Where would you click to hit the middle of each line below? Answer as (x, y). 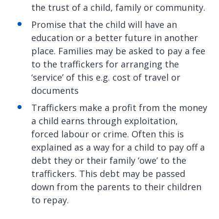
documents (55, 91)
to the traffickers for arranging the (105, 64)
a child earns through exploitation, (105, 121)
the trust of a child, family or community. (118, 8)
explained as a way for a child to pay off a (118, 147)
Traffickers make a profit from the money (119, 108)
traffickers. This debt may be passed (108, 174)
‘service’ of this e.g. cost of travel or (106, 77)
